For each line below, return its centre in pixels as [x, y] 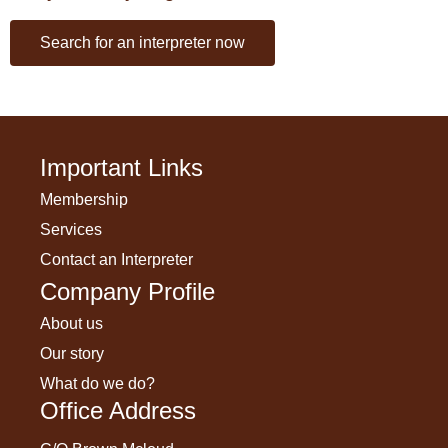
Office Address [118, 411]
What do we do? [97, 384]
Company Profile [127, 292]
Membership [84, 200]
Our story [72, 354]
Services [71, 230]
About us [71, 324]
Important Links [121, 168]
